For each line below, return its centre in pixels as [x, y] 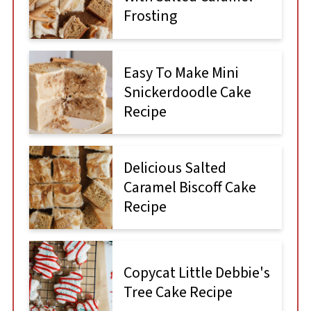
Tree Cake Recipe [178, 292]
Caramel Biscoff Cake [190, 187]
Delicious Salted [175, 168]
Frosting [151, 16]
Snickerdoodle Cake [188, 92]
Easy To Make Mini [182, 73]
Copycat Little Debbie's [197, 272]
